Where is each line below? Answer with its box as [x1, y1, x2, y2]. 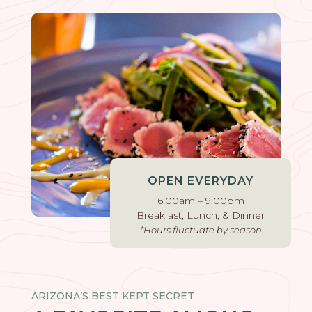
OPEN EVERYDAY [148, 174, 254, 187]
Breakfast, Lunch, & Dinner [136, 209, 265, 221]
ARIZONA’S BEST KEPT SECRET [31, 289, 194, 302]
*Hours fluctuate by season [139, 224, 262, 235]
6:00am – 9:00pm [157, 194, 244, 207]
